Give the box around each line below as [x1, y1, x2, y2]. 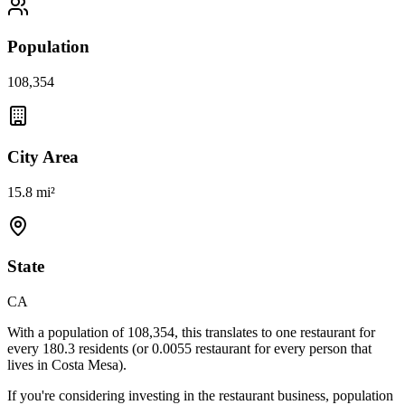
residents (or [79, 341, 152, 357]
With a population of [7, 325, 127, 341]
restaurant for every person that [192, 341, 372, 357]
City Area [7, 146, 79, 166]
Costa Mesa [52, 357, 118, 373]
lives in [7, 357, 52, 373]
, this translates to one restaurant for [174, 325, 375, 341]
